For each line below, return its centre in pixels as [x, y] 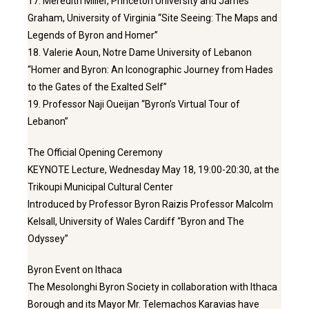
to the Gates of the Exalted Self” [97, 87]
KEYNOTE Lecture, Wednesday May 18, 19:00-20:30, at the [153, 169]
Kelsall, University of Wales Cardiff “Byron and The [136, 221]
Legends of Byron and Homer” [93, 35]
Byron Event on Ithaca [75, 269]
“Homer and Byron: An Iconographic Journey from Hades [150, 69]
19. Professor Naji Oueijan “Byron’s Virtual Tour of [134, 104]
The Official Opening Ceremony [95, 152]
